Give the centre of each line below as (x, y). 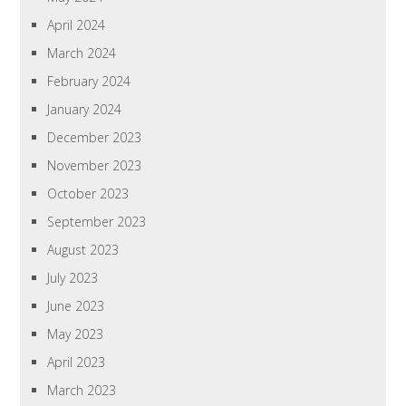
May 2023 (76, 334)
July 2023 (73, 278)
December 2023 (95, 138)
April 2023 (77, 362)
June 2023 (76, 306)
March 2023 (82, 391)
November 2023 (95, 166)
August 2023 (83, 250)
